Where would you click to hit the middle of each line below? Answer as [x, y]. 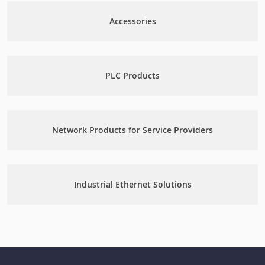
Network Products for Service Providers [132, 130]
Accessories [132, 21]
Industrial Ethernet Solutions [132, 184]
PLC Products [132, 75]
